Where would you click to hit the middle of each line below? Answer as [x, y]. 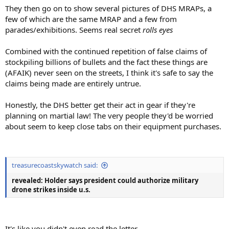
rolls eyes [158, 29]
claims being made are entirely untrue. [73, 83]
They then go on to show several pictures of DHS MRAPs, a [108, 8]
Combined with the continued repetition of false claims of [106, 51]
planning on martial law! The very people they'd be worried [109, 115]
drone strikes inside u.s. [51, 190]
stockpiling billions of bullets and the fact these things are [106, 62]
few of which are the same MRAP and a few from [91, 19]
